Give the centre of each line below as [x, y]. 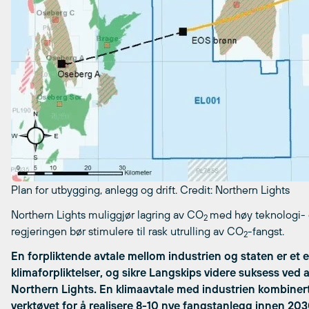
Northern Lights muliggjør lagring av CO [107, 215]
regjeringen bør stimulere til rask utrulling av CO [127, 231]
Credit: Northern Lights [235, 190]
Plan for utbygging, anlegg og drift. [96, 190]
